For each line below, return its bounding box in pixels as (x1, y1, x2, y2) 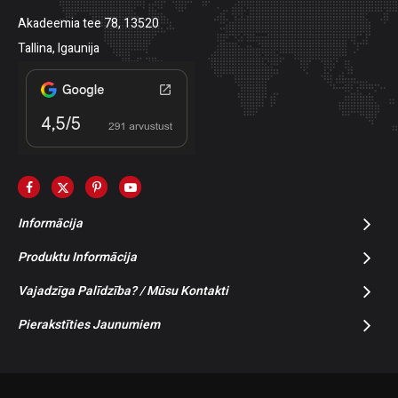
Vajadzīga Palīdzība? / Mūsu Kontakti (18, 282, 228, 301)
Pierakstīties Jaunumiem (18, 315, 160, 335)
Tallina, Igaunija (18, 39, 99, 59)
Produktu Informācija (18, 248, 137, 267)
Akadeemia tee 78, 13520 (18, 14, 159, 34)
